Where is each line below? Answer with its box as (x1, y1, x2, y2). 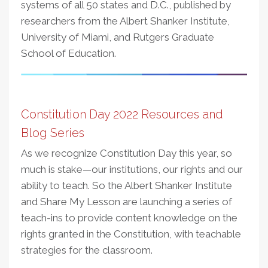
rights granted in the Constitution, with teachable (21, 228, 241, 240)
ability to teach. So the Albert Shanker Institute (21, 179, 232, 191)
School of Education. (21, 47, 116, 59)
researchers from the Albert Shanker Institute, (21, 15, 230, 27)
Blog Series (21, 126, 84, 140)
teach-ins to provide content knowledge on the (21, 212, 237, 224)
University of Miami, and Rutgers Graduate (21, 31, 214, 43)
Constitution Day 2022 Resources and (21, 107, 223, 121)
